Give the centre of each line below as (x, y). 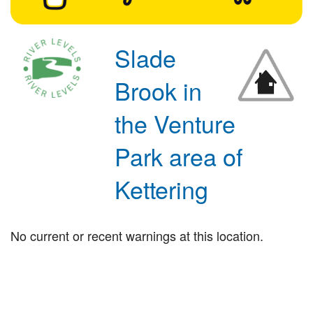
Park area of (179, 156)
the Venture (175, 123)
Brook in (159, 90)
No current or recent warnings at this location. (137, 235)
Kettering (162, 189)
